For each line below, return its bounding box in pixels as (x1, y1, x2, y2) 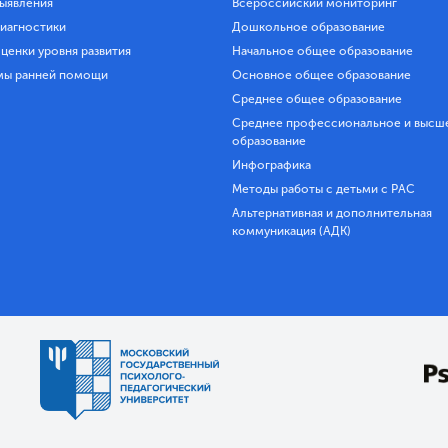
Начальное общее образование (232, 43, 413, 58)
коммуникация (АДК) (232, 223, 351, 238)
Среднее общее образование (232, 91, 402, 106)
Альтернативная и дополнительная (232, 205, 432, 220)
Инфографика (232, 157, 311, 172)
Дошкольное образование (232, 19, 385, 34)
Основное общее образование (232, 67, 411, 82)
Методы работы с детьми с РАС (232, 181, 415, 196)
